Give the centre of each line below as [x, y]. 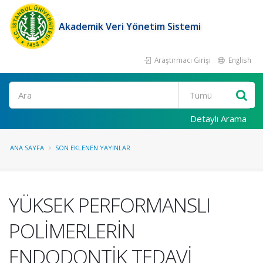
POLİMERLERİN [72, 231]
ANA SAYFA [27, 148]
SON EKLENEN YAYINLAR [93, 148]
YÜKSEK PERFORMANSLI [109, 205]
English [239, 60]
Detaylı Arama [218, 119]
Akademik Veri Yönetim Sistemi [130, 26]
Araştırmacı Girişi [182, 60]
